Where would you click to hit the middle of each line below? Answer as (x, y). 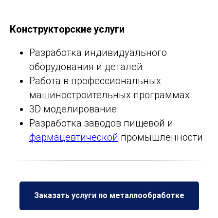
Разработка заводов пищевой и (101, 123)
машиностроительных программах (109, 95)
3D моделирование (73, 109)
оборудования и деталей (86, 66)
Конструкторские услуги (67, 29)
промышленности (161, 137)
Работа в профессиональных (95, 81)
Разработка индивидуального (98, 52)
